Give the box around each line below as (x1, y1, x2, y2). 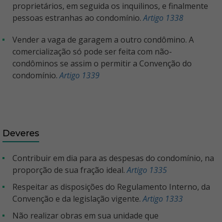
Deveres (2, 128, 39, 139)
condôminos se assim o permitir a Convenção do (12, 58, 192, 69)
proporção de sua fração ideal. (12, 165, 127, 176)
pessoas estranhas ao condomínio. (12, 12, 143, 24)
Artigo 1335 (127, 165, 167, 176)
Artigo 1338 (143, 12, 183, 24)
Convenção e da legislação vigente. (12, 193, 143, 205)
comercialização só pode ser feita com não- (12, 46, 172, 57)
